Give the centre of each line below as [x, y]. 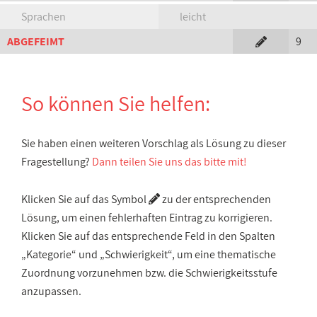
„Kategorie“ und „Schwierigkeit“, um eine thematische [149, 254]
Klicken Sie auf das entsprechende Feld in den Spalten [148, 236]
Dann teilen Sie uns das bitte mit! [169, 162]
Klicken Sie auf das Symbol [85, 199]
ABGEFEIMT [36, 41]
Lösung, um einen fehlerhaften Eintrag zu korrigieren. [147, 218]
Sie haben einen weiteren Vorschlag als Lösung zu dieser [154, 143]
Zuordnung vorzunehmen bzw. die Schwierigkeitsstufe [149, 273]
